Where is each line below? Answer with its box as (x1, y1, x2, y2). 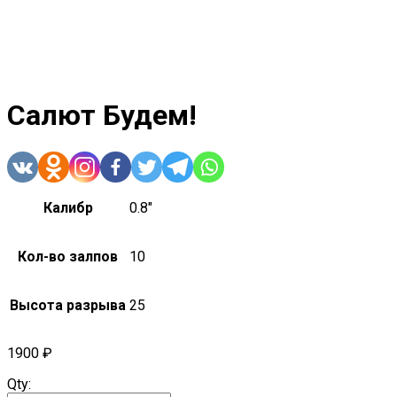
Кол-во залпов (18, 247, 118, 265)
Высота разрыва (10, 296, 126, 314)
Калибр (43, 198, 93, 216)
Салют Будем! (7, 98, 197, 133)
